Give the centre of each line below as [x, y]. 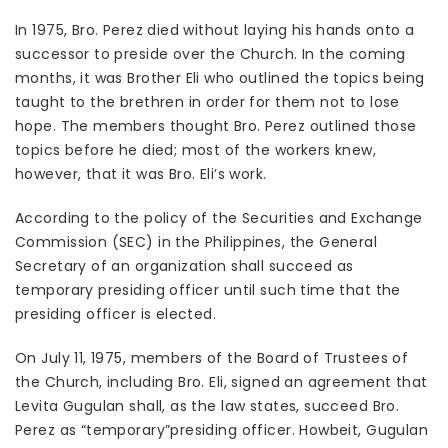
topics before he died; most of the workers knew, [196, 150]
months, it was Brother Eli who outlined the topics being [220, 78]
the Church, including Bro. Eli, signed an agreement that [221, 382]
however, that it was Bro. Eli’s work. [141, 174]
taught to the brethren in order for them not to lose [207, 102]
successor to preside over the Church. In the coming [210, 54]
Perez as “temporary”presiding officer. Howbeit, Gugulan [222, 430]
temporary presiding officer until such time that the [208, 290]
